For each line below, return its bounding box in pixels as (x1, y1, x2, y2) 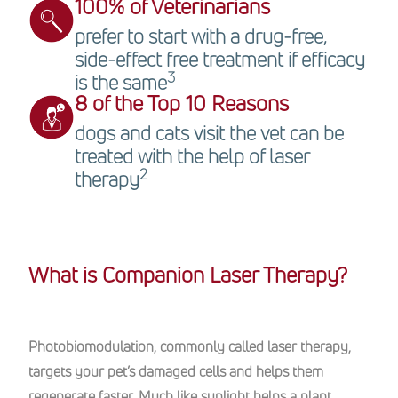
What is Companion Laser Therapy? (28, 260, 347, 289)
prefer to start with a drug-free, (75, 23, 326, 50)
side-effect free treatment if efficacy (75, 46, 365, 73)
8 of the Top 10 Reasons (75, 89, 289, 117)
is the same (75, 69, 167, 96)
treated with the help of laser (75, 143, 309, 170)
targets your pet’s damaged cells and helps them (28, 362, 323, 381)
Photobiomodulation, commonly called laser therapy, (28, 337, 351, 356)
